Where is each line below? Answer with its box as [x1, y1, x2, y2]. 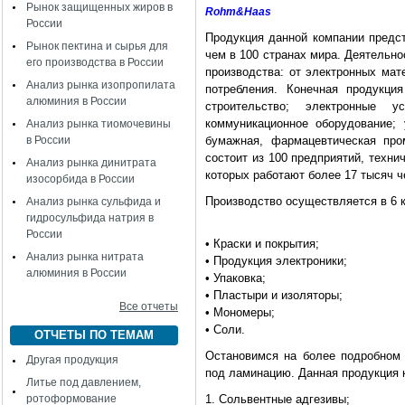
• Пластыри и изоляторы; [205, 288, 343, 302]
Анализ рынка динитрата [26, 156, 156, 169]
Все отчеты [119, 300, 178, 313]
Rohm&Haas [205, 5, 271, 18]
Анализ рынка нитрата [26, 250, 144, 263]
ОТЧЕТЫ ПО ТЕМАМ [34, 328, 154, 342]
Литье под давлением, [26, 376, 141, 389]
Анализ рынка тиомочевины [26, 118, 171, 130]
